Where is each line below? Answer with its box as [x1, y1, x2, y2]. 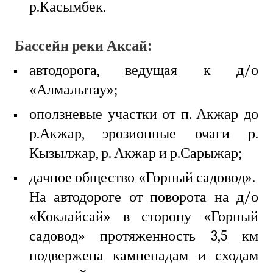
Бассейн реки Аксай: [15, 37, 152, 55]
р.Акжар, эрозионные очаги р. [29, 125, 258, 143]
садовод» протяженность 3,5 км [29, 227, 258, 245]
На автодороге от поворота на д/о [29, 188, 258, 206]
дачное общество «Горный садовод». [29, 169, 258, 186]
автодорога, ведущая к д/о [29, 62, 258, 79]
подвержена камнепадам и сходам [29, 247, 258, 264]
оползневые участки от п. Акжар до [29, 105, 258, 123]
